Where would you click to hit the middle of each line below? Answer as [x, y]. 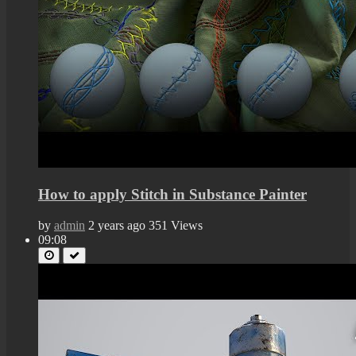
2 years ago [117, 225]
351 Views [176, 225]
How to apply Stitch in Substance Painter [172, 195]
